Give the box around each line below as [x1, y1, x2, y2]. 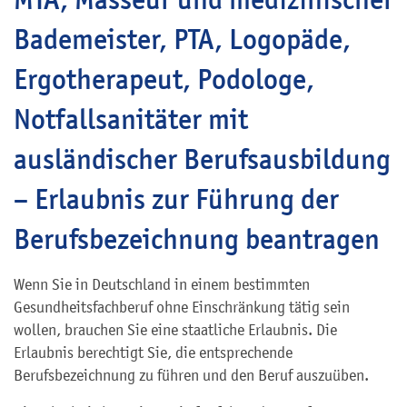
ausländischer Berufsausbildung [14, 142, 391, 176]
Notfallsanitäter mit [14, 102, 248, 136]
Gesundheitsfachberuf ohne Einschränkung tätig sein [14, 298, 350, 316]
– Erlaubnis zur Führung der [14, 182, 339, 216]
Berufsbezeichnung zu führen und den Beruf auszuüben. [14, 366, 369, 384]
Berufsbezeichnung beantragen [14, 222, 380, 256]
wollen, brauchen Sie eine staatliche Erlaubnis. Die [14, 321, 337, 339]
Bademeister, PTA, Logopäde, [14, 22, 351, 56]
